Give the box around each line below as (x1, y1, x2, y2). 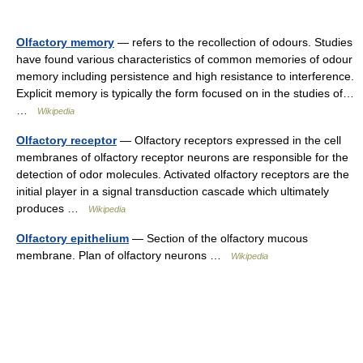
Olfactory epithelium (16, 232, 129, 245)
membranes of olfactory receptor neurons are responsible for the (16, 151, 348, 164)
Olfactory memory (16, 36, 114, 49)
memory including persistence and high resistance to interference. (16, 70, 354, 83)
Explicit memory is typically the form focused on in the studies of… (16, 87, 354, 100)
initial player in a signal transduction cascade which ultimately (16, 185, 329, 198)
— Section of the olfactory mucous (129, 232, 308, 245)
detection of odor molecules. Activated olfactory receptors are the (16, 168, 349, 181)
